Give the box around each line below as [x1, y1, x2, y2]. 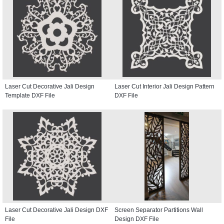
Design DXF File [114, 215, 159, 222]
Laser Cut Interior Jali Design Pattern [114, 82, 214, 90]
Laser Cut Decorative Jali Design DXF [5, 206, 108, 213]
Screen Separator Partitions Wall [114, 206, 203, 213]
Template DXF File [5, 91, 55, 99]
